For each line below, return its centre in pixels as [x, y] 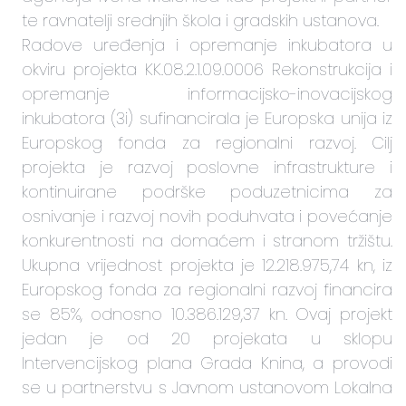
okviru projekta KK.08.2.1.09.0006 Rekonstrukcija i [207, 69]
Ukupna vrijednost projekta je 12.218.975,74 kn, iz [207, 265]
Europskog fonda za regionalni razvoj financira [207, 289]
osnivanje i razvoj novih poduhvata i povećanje [207, 216]
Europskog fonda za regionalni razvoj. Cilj [207, 142]
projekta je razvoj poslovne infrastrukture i [207, 167]
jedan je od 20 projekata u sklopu [207, 338]
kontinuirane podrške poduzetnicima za [207, 191]
